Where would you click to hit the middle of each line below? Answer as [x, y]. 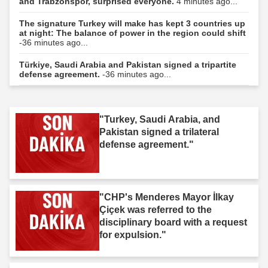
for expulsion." [133, 235]
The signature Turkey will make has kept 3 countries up [132, 24]
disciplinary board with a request [173, 223]
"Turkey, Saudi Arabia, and [160, 120]
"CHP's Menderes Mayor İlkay [167, 197]
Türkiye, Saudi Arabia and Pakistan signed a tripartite [128, 65]
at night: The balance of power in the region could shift [133, 33]
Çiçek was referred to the [156, 210]
